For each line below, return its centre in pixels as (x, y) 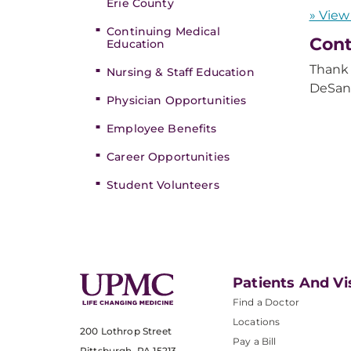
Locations (257, 322)
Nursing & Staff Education (181, 72)
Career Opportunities (168, 157)
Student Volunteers (163, 185)
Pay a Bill (255, 341)
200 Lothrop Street (126, 331)
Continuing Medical (163, 31)
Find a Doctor (266, 302)
